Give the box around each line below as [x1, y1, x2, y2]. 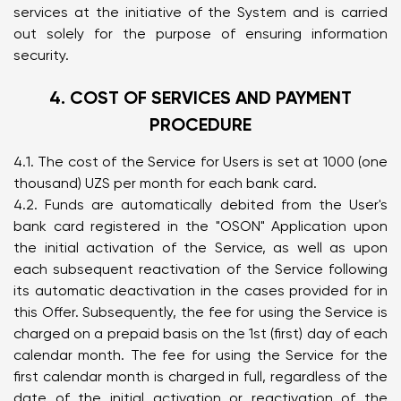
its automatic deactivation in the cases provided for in [13, 282, 388, 299]
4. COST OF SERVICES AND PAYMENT [49, 87, 352, 108]
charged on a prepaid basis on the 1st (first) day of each [13, 325, 388, 342]
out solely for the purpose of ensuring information [13, 25, 388, 42]
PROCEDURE [149, 114, 252, 135]
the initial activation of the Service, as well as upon [13, 239, 388, 256]
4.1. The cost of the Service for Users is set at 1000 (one [13, 153, 388, 170]
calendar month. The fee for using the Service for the [13, 346, 388, 363]
